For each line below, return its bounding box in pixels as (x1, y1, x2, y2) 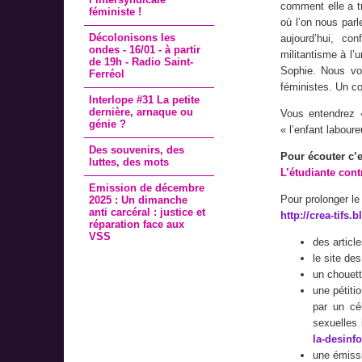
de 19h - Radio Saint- (89, 55, 194, 68)
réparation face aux (89, 217, 185, 230)
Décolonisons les (89, 31, 176, 44)
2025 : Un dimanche (89, 193, 188, 206)
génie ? (89, 117, 127, 130)
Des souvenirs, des (89, 143, 185, 156)
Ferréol (89, 67, 125, 80)
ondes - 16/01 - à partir (89, 43, 201, 56)
